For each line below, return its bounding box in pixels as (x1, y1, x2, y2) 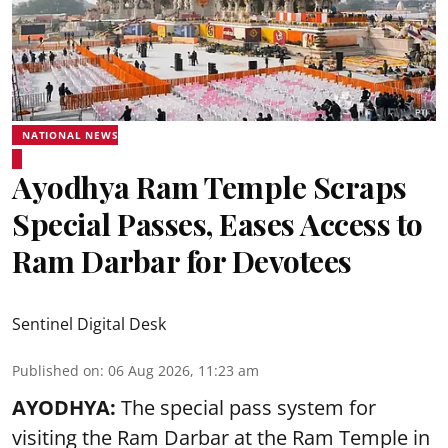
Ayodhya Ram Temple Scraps (12, 166, 407, 207)
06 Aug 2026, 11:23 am (108, 360, 259, 380)
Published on (12, 360, 100, 380)
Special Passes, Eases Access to (12, 203, 423, 244)
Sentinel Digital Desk (12, 312, 166, 335)
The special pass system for (116, 393, 376, 421)
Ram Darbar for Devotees (12, 240, 352, 281)
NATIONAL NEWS (22, 127, 119, 142)
